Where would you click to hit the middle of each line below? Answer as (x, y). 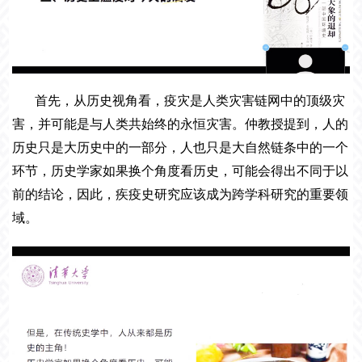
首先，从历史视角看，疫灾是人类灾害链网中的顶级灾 (190, 100)
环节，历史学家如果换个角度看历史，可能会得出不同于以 (181, 170)
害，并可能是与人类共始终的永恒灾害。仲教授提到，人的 (181, 124)
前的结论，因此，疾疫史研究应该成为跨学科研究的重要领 (181, 194)
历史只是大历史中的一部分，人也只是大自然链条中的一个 (181, 147)
